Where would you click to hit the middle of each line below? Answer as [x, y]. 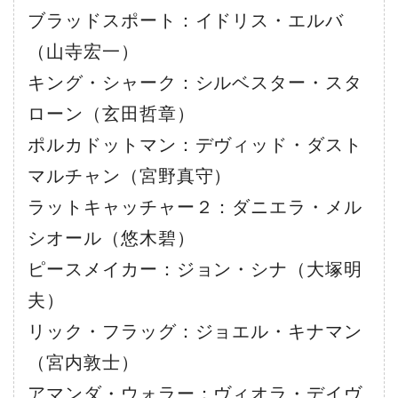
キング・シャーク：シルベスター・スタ [195, 82]
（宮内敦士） [83, 362]
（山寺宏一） [83, 51]
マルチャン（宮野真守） [130, 175]
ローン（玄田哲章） [111, 113]
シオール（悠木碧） [111, 238]
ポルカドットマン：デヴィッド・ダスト [195, 144]
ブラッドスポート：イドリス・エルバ [186, 20]
